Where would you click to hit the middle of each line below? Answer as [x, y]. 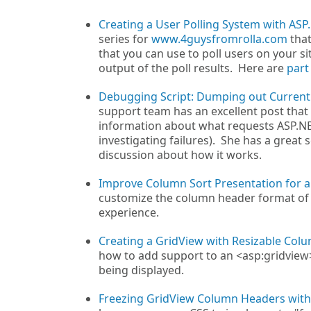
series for [125, 39]
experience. [129, 212]
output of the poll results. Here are [193, 68]
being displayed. [143, 270]
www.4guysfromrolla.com [219, 39]
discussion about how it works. [180, 155]
